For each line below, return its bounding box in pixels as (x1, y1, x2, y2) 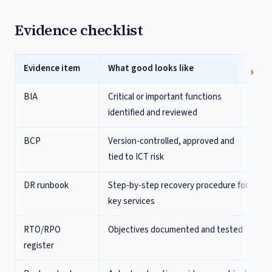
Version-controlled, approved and (108, 135, 234, 148)
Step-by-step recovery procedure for (108, 179, 248, 192)
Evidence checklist (15, 20, 143, 40)
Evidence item (24, 62, 80, 75)
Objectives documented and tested (108, 223, 243, 236)
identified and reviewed (108, 106, 197, 119)
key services (108, 195, 155, 208)
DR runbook (24, 179, 69, 192)
